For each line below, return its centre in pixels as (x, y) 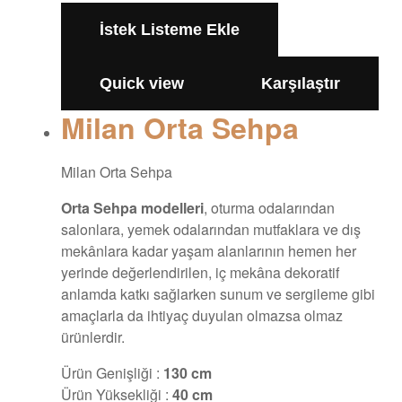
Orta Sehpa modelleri (132, 208)
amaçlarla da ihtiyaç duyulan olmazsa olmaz (202, 316)
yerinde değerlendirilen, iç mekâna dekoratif (200, 273)
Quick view (142, 83)
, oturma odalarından (269, 208)
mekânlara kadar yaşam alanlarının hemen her (209, 251)
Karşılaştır (301, 83)
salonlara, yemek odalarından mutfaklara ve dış (211, 230)
